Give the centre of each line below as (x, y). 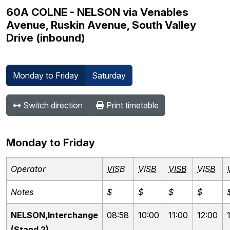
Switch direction (52, 105)
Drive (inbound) (46, 38)
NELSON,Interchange (54, 215)
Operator (28, 169)
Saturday (109, 75)
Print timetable (131, 105)
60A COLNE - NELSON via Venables (97, 12)
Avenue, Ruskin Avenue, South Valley (101, 25)
